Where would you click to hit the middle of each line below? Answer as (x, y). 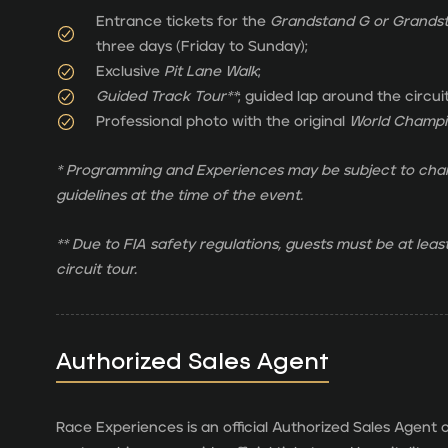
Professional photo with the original (222, 122)
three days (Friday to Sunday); (202, 47)
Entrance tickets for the (181, 22)
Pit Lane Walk (211, 72)
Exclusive (130, 72)
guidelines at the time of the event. (179, 196)
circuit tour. (96, 270)
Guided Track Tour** (167, 97)
